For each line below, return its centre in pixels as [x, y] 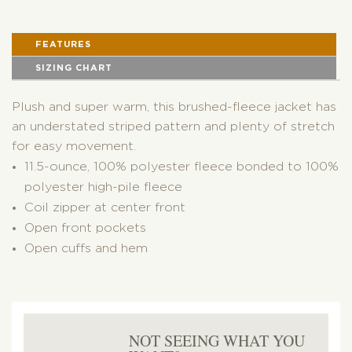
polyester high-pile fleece [103, 187]
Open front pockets [85, 228]
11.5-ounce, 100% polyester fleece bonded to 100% [181, 167]
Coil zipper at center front [105, 207]
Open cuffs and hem [86, 248]
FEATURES [63, 44]
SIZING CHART [74, 68]
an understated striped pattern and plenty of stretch [173, 126]
